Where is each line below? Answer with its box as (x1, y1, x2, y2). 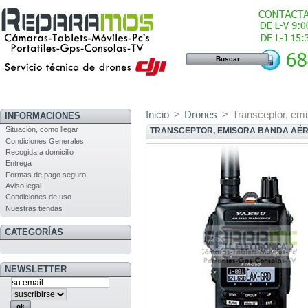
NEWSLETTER (4, 264, 67, 274)
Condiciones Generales (5, 136, 84, 145)
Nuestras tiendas (5, 203, 63, 212)
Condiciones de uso (5, 192, 71, 201)
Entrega (5, 159, 32, 168)
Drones (184, 109, 218, 120)
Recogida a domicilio (5, 147, 74, 156)
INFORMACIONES (4, 111, 80, 121)
